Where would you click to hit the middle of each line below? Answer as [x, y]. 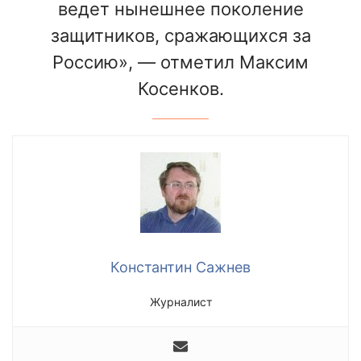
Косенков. [180, 88]
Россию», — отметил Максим [180, 62]
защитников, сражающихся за [180, 35]
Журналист [180, 301]
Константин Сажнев [180, 267]
